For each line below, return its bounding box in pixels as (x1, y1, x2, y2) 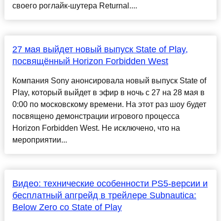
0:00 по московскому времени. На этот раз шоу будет (12, 100, 206, 109)
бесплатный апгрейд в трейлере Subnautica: (12, 190, 196, 201)
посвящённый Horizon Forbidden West (12, 56, 168, 67)
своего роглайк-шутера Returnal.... (12, 1, 137, 10)
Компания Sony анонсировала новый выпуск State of (12, 76, 206, 85)
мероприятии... (12, 136, 67, 145)
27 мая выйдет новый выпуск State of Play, (12, 44, 188, 55)
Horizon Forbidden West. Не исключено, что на (12, 124, 180, 133)
